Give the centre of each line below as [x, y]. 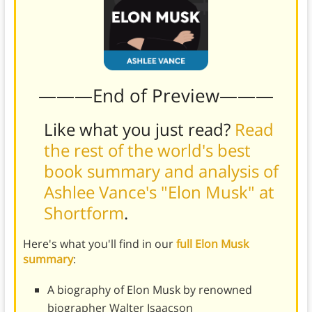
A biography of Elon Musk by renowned [149, 289]
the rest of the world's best [147, 150]
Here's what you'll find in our [99, 243]
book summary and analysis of [161, 171]
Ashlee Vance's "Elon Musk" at [159, 192]
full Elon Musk [212, 243]
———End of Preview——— [156, 95]
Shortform [84, 212]
